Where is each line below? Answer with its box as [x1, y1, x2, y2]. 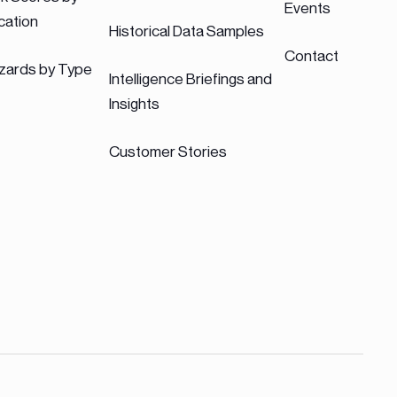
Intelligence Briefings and [108, 70, 272, 88]
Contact [284, 47, 339, 65]
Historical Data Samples [108, 22, 264, 40]
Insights [108, 95, 160, 113]
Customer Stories [108, 143, 227, 160]
